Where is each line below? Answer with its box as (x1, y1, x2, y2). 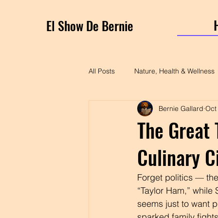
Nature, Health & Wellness (134, 66, 215, 75)
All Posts (89, 66, 115, 75)
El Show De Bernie (46, 16, 133, 35)
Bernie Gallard (159, 104, 203, 113)
